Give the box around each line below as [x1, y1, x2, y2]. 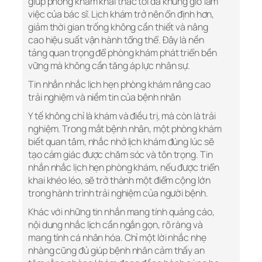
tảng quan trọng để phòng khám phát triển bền [28, 46, 217, 60]
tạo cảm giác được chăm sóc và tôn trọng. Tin [28, 148, 213, 161]
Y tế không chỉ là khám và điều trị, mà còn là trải [28, 109, 216, 123]
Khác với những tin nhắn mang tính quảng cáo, [28, 205, 215, 219]
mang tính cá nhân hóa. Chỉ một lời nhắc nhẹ [28, 231, 206, 244]
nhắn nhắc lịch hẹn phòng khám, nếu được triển [28, 161, 219, 174]
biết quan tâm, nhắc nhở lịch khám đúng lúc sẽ [28, 135, 214, 149]
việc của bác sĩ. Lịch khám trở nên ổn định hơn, [28, 8, 215, 21]
